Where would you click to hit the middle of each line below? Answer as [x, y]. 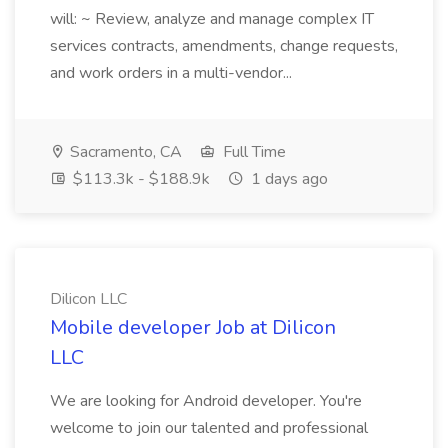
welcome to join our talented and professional [209, 428]
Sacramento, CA [124, 152]
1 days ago [287, 179]
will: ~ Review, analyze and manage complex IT [212, 19]
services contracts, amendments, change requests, [224, 46]
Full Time [252, 152]
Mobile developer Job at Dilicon [193, 327]
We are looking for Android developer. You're [206, 401]
